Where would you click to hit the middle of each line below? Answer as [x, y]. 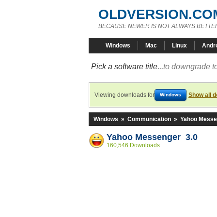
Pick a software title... [127, 67]
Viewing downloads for [124, 95]
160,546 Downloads [133, 145]
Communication [149, 119]
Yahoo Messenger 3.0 [152, 137]
